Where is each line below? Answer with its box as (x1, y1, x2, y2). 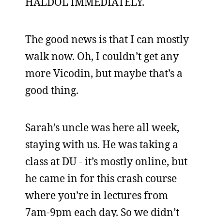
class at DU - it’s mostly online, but (25, 155, 187, 168)
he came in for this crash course (25, 171, 177, 185)
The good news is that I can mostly (25, 32, 189, 46)
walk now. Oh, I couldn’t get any (25, 49, 179, 63)
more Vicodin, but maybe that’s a (25, 66, 183, 80)
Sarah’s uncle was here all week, (25, 121, 179, 134)
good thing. (25, 83, 78, 97)
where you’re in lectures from (25, 188, 168, 202)
